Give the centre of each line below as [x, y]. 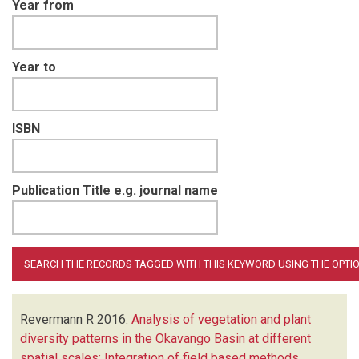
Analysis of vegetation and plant [221, 319]
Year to [34, 67]
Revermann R [57, 319]
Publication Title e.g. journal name [115, 190]
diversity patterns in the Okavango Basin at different [165, 338]
